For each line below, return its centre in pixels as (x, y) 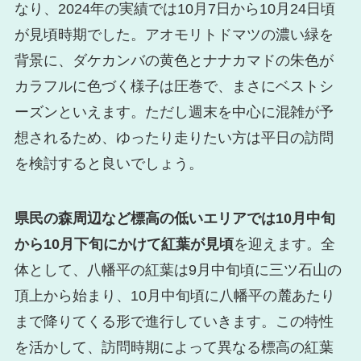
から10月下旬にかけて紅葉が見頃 (124, 244)
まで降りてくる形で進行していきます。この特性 (174, 321)
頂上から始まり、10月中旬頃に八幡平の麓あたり (174, 295)
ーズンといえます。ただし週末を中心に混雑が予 (174, 112)
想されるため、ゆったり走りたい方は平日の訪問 (174, 137)
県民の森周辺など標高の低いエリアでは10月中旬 (174, 218)
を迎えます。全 (284, 244)
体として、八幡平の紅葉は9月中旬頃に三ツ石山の (178, 270)
